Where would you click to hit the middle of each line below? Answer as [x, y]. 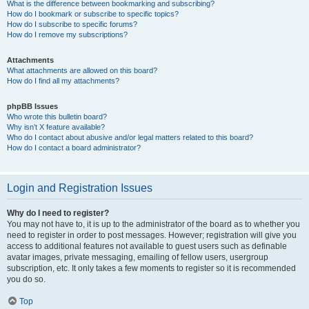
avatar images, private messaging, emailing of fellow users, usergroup [138, 257]
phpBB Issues [32, 106]
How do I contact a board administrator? [74, 148]
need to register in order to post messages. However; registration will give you [152, 235]
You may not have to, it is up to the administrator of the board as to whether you [153, 224]
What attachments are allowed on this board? [82, 70]
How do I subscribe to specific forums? [72, 24]
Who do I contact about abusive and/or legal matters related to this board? [130, 137]
